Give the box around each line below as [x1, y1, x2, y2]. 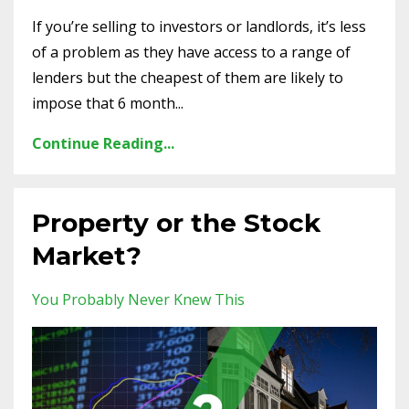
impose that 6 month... [32, 92, 184, 113]
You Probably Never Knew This [32, 288, 245, 309]
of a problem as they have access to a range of [32, 41, 351, 62]
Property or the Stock [32, 206, 320, 238]
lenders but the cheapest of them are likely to [32, 67, 343, 88]
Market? [32, 239, 142, 271]
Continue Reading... [32, 132, 174, 153]
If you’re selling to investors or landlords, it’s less [32, 16, 366, 37]
